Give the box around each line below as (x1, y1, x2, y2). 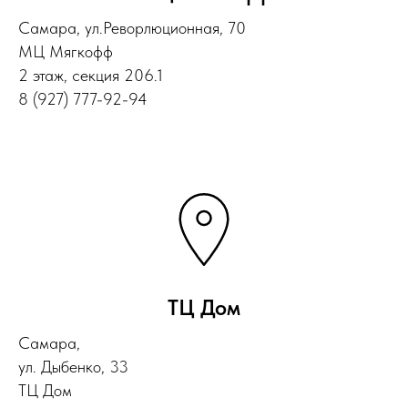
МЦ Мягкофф (18, 42, 113, 61)
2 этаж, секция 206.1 (18, 66, 163, 85)
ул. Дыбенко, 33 (18, 357, 128, 376)
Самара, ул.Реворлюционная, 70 (18, 18, 246, 37)
